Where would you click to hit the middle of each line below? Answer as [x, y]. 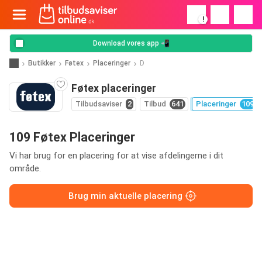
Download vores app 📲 [131, 43]
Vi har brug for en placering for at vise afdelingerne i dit [116, 156]
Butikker [42, 63]
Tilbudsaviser [99, 104]
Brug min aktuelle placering [125, 196]
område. [25, 168]
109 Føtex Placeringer [72, 137]
